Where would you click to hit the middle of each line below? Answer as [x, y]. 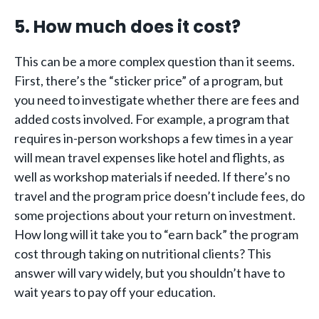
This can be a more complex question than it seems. [155, 61]
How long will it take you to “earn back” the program [156, 234]
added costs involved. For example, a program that [152, 119]
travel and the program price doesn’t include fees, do [159, 196]
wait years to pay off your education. [115, 292]
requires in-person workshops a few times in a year [154, 138]
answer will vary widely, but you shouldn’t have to [150, 273]
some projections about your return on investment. [155, 215]
